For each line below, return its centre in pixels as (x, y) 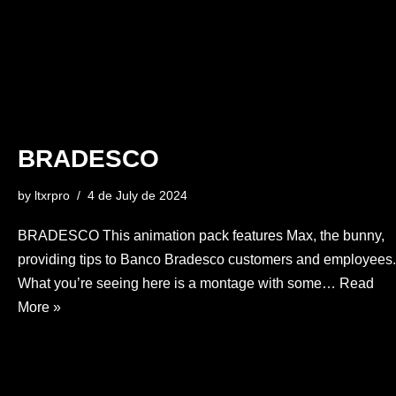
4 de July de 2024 (137, 195)
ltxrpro (52, 195)
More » (39, 307)
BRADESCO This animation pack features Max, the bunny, (201, 235)
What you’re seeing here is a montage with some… (179, 283)
